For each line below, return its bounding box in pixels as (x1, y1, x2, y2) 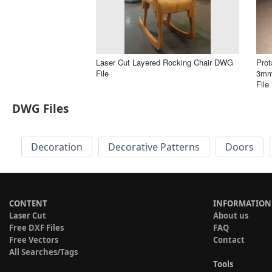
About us (213, 210, 248, 222)
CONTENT (9, 198, 47, 209)
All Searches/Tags (9, 246, 78, 258)
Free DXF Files (9, 222, 64, 234)
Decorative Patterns (108, 140, 200, 154)
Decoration (31, 140, 83, 154)
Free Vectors (9, 234, 58, 246)
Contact (213, 234, 245, 246)
